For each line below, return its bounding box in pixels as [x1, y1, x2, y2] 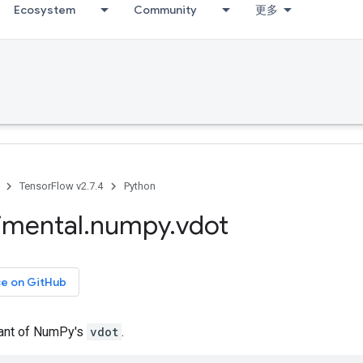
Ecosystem [14, 2, 75, 17]
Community [134, 2, 197, 17]
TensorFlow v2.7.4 [19, 180, 103, 192]
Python [124, 180, 156, 192]
